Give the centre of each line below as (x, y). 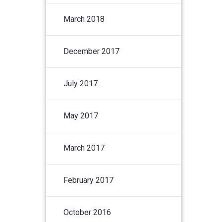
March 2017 (84, 148)
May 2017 (81, 115)
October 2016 (87, 212)
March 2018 (84, 19)
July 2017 (81, 83)
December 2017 (92, 51)
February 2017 (89, 180)
